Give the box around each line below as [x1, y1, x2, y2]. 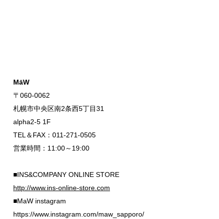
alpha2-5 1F [13, 118, 51, 126]
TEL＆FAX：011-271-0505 [13, 131, 96, 139]
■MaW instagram [13, 197, 66, 205]
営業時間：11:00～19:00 [13, 144, 89, 153]
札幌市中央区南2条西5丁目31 [13, 105, 104, 113]
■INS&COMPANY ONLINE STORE [13, 171, 119, 179]
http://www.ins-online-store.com [13, 184, 110, 192]
